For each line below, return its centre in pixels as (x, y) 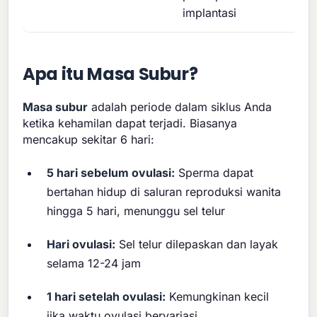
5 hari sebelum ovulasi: (111, 173)
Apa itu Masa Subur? (110, 74)
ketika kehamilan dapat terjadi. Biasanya (130, 123)
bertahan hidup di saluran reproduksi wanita (164, 192)
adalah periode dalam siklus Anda (180, 106)
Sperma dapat (214, 173)
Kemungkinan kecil (218, 296)
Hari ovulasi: (81, 244)
